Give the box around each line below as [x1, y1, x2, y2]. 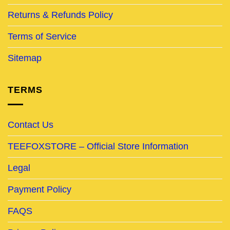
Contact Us [8, 119, 53, 130]
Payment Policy [8, 184, 71, 195]
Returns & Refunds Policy [8, 9, 113, 20]
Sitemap [8, 52, 42, 63]
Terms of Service [8, 31, 76, 42]
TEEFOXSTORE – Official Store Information [8, 141, 188, 151]
